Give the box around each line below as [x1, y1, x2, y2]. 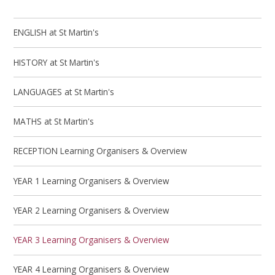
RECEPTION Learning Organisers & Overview [14, 145, 188, 157]
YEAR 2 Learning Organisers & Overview [14, 204, 170, 216]
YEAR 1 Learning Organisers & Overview [14, 174, 170, 187]
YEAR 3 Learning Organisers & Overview [14, 234, 170, 246]
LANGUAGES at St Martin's [14, 85, 115, 98]
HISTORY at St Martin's [14, 56, 100, 68]
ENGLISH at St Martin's [14, 26, 99, 39]
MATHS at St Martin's [14, 115, 95, 128]
